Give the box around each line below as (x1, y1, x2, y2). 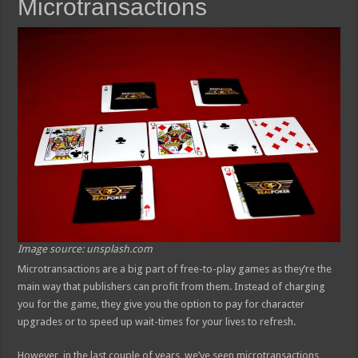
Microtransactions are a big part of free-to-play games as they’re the (18, 263, 332, 276)
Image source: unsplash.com (18, 243, 153, 256)
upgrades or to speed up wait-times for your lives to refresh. (18, 316, 296, 328)
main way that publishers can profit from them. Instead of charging (18, 280, 326, 293)
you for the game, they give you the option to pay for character (18, 298, 305, 311)
